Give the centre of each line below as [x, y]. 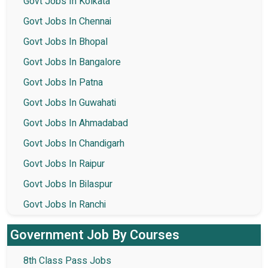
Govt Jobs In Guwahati [70, 103]
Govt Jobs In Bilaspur [68, 184]
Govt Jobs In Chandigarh [74, 143]
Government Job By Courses [95, 235]
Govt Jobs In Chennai [67, 21]
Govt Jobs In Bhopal [66, 42]
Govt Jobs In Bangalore [72, 62]
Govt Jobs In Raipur [64, 164]
